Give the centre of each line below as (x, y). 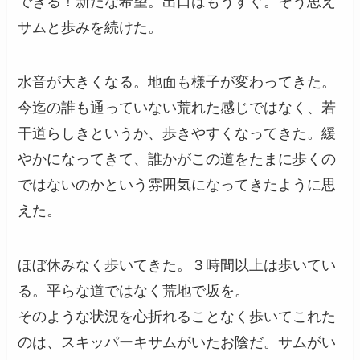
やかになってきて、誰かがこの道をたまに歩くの (177, 159)
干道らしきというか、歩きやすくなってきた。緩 (177, 133)
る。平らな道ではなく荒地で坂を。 (134, 290)
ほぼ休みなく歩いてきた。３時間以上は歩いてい (177, 265)
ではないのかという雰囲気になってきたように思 (177, 184)
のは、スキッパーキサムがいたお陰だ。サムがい (177, 342)
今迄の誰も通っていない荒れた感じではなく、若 (177, 107)
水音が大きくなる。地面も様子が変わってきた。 (177, 82)
